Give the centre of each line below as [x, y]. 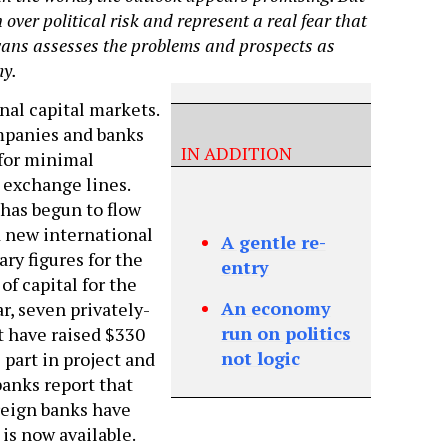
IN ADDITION [252, 153]
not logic [260, 358]
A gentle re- [273, 242]
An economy [275, 308]
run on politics [285, 333]
